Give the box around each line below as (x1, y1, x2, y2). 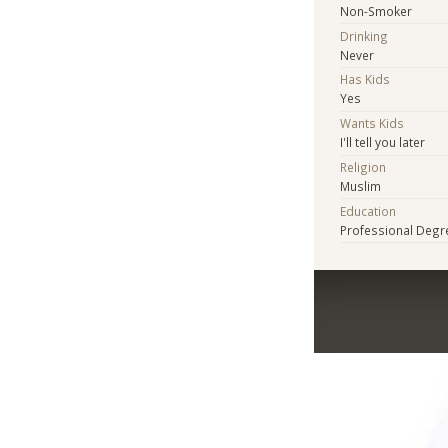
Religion (340, 158, 387, 175)
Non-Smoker (340, 2, 413, 19)
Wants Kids (340, 115, 405, 132)
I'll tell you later (340, 134, 426, 151)
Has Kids (340, 71, 391, 88)
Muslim (340, 177, 382, 194)
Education (340, 202, 397, 219)
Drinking (340, 27, 389, 44)
